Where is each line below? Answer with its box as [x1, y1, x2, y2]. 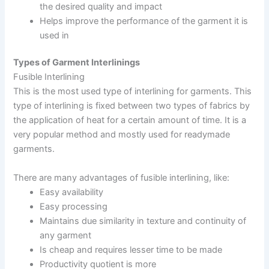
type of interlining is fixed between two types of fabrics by [13, 100, 250, 112]
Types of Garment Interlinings [13, 57, 141, 68]
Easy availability [40, 186, 104, 198]
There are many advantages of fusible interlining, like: [13, 172, 230, 183]
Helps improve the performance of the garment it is [40, 15, 249, 26]
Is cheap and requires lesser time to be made [40, 244, 223, 255]
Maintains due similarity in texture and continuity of [40, 215, 247, 226]
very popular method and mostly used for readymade [13, 129, 231, 141]
